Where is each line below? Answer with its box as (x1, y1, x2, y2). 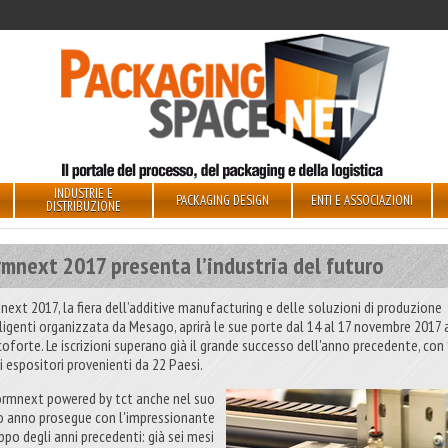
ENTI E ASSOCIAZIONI (310, 192, 413, 209)
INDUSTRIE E (53, 185, 113, 202)
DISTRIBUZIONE (45, 198, 121, 215)
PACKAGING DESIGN (176, 192, 270, 209)
